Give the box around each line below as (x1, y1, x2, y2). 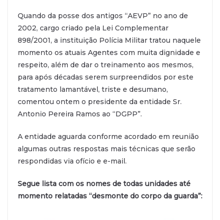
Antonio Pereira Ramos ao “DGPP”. (18, 109, 142, 118)
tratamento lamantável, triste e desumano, (18, 84, 168, 94)
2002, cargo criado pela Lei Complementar (18, 23, 170, 32)
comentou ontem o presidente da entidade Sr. (18, 97, 182, 106)
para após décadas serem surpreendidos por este (18, 72, 193, 82)
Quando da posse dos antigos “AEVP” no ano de (18, 11, 188, 20)
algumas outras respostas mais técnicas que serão (18, 144, 195, 153)
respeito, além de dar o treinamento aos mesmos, (18, 60, 193, 69)
